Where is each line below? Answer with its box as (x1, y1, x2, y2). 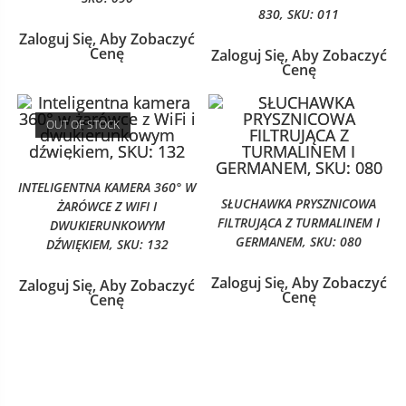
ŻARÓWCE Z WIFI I (57, 198, 158, 216)
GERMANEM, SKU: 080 (236, 233, 362, 251)
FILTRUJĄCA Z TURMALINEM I (217, 214, 381, 232)
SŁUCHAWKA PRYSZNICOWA (221, 195, 377, 213)
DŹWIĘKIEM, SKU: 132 (45, 236, 169, 254)
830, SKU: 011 (258, 5, 340, 23)
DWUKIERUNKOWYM (49, 217, 165, 235)
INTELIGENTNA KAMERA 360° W (18, 179, 197, 197)
